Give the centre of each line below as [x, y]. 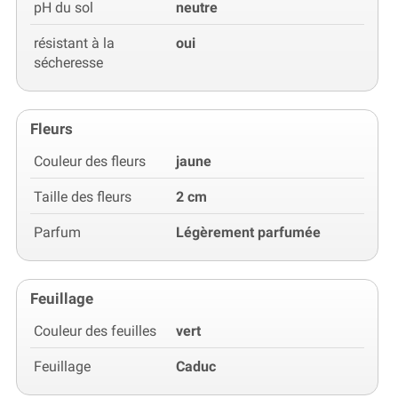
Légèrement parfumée [248, 232]
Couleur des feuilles [95, 330]
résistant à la [74, 43]
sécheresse [68, 62]
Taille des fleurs [83, 196]
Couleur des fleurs [90, 161]
